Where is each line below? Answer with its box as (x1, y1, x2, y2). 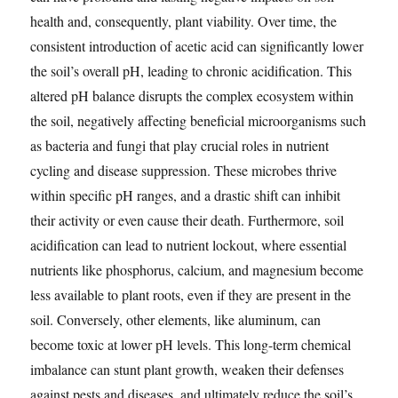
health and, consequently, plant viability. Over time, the (30, 12, 338, 31)
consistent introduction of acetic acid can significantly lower (30, 36, 364, 56)
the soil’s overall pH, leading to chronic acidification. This (30, 61, 353, 81)
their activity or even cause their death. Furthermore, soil (30, 211, 345, 230)
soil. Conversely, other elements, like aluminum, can (30, 310, 322, 330)
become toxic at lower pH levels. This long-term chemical (30, 335, 352, 354)
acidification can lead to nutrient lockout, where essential (30, 235, 347, 255)
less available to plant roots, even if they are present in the (30, 285, 352, 305)
